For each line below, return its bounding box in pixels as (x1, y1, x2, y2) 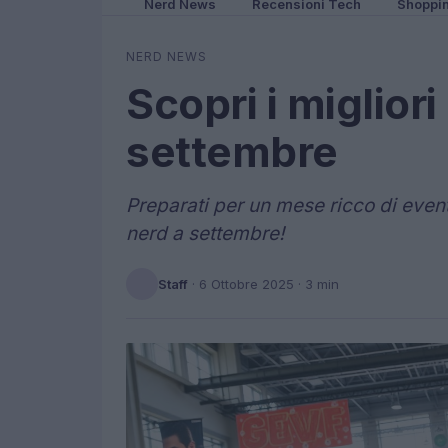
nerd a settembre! (126, 222, 284, 245)
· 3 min (294, 275, 339, 292)
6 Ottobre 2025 (199, 275, 294, 292)
